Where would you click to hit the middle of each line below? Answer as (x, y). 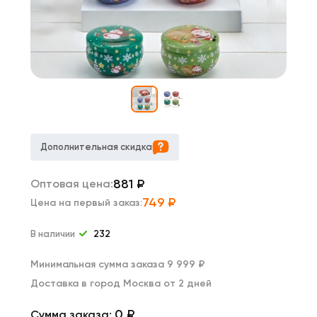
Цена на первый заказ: (86, 203)
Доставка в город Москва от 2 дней (121, 283)
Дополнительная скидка (96, 147)
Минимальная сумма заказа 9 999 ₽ (118, 264)
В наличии (54, 234)
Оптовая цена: (72, 184)
